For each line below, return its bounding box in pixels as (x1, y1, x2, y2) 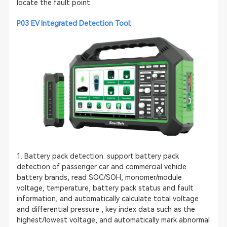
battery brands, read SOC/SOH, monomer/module (16, 173, 182, 181)
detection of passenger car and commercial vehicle (16, 162, 186, 171)
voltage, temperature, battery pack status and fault (16, 183, 194, 192)
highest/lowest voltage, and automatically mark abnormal (16, 215, 210, 224)
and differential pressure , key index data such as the (16, 205, 195, 213)
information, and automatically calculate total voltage (16, 194, 199, 203)
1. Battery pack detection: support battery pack (16, 152, 179, 160)
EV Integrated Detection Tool (30, 19, 130, 27)
